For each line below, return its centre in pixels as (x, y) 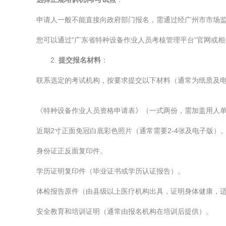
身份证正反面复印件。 (72, 151)
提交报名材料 (80, 60)
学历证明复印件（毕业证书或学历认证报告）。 (110, 171)
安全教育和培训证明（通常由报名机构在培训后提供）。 (125, 211)
